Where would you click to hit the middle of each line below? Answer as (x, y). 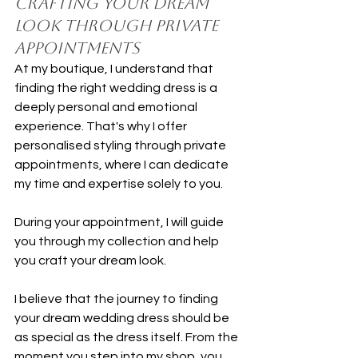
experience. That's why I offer (102, 126)
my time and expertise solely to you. (119, 183)
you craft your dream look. (90, 260)
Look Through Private (118, 25)
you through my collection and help (118, 241)
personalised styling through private (121, 145)
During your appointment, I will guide (120, 222)
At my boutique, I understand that (115, 68)
